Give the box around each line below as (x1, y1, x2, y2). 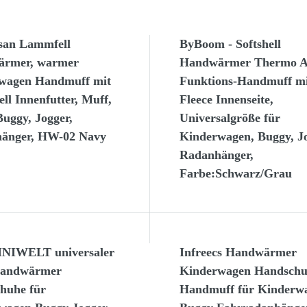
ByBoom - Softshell (179, 37, 281, 51)
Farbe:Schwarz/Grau (179, 167, 292, 181)
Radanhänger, (179, 148, 254, 162)
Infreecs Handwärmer (179, 245, 297, 260)
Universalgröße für (179, 111, 280, 125)
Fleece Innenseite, (179, 93, 273, 107)
